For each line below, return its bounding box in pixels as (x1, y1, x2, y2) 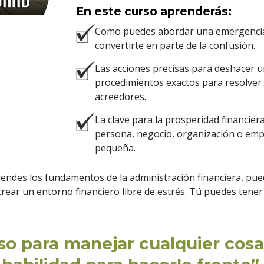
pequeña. (95, 141, 136, 155)
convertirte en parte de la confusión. (95, 39, 256, 52)
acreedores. (95, 90, 147, 104)
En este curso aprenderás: (76, 4, 232, 19)
